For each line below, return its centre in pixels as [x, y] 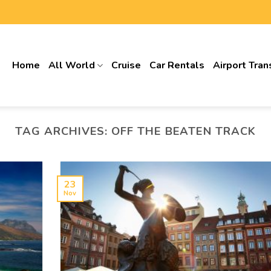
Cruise [126, 65]
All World [72, 65]
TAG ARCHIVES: [64, 131]
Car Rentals [177, 65]
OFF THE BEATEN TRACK [184, 131]
